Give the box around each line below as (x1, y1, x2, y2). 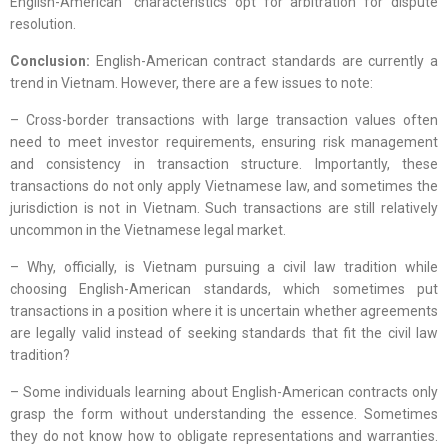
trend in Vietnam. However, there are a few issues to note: (10, 75, 373, 92)
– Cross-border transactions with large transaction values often (10, 112, 438, 129)
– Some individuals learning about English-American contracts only (10, 384, 438, 401)
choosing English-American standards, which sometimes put (10, 281, 438, 298)
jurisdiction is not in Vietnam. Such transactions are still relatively (10, 200, 438, 217)
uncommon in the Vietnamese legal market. (10, 222, 286, 239)
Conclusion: (10, 53, 96, 70)
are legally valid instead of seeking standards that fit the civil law (10, 325, 438, 342)
